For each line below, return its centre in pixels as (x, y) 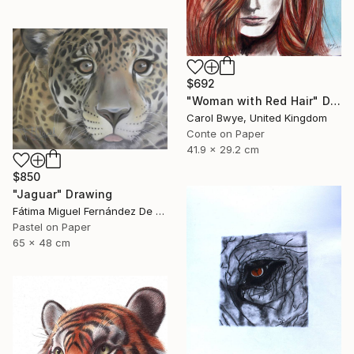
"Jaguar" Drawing (63, 194)
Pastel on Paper (52, 227)
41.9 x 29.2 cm (223, 150)
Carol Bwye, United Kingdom (257, 118)
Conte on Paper (226, 134)
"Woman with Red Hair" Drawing (335, 101)
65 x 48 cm (41, 243)
